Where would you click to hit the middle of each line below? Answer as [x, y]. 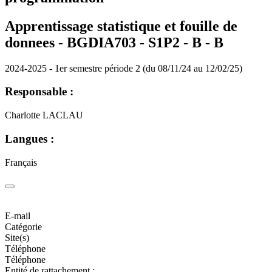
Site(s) [17, 238]
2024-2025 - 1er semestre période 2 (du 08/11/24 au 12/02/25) [124, 68]
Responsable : [39, 92]
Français [21, 162]
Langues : [29, 138]
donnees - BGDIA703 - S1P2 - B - [109, 42]
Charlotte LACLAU [44, 115]
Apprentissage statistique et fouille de [121, 26]
